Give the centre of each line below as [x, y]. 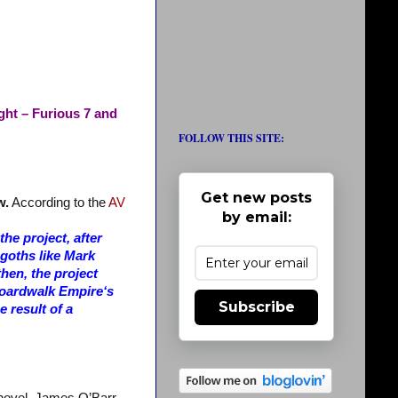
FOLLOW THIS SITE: [231, 138]
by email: [256, 217]
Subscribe [256, 307]
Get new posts [256, 198]
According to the [58, 203]
